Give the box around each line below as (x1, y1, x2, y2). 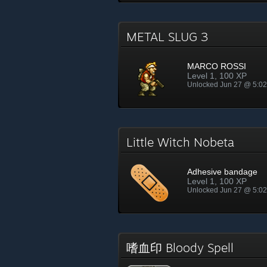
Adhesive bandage (187, 167, 257, 176)
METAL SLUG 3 (126, 29, 215, 44)
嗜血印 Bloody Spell (126, 240, 241, 255)
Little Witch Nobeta (126, 135, 241, 150)
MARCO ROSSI (187, 61, 246, 71)
